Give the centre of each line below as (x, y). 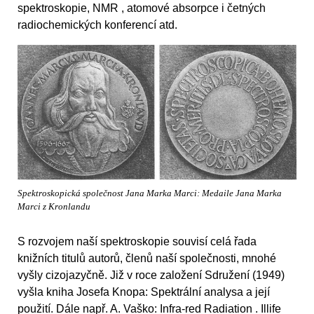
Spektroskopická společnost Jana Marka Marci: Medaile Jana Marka (150, 193)
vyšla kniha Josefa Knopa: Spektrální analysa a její (144, 292)
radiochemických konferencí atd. (97, 25)
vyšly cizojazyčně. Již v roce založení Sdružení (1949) (151, 275)
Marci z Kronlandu (54, 206)
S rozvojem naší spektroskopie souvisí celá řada (137, 242)
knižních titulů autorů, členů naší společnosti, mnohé (147, 259)
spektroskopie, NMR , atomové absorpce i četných (142, 8)
